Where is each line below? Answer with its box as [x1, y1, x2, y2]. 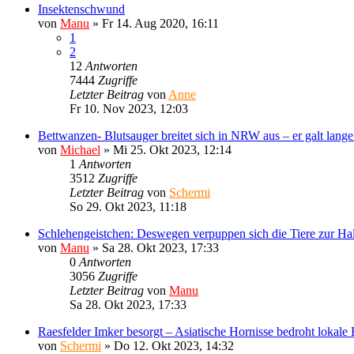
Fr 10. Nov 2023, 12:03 [70, 101, 188, 115]
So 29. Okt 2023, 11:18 [70, 199, 186, 213]
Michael [60, 142, 100, 156]
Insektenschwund [38, 2, 125, 16]
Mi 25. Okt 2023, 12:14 [113, 142, 232, 156]
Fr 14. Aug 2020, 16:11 [102, 16, 219, 30]
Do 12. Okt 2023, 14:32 [114, 338, 234, 352]
